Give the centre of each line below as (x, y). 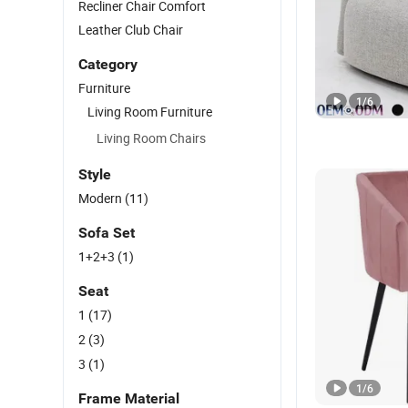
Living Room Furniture (150, 112)
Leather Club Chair (131, 30)
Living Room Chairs (151, 138)
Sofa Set (107, 233)
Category (108, 64)
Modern (102, 198)
